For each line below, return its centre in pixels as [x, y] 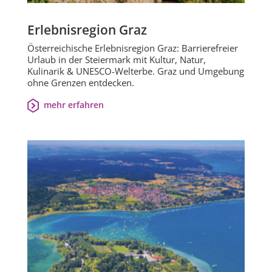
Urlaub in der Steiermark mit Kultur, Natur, [117, 60]
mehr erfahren [73, 105]
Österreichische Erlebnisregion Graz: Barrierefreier [133, 48]
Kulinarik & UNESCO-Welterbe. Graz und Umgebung [136, 71]
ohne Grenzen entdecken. [81, 83]
